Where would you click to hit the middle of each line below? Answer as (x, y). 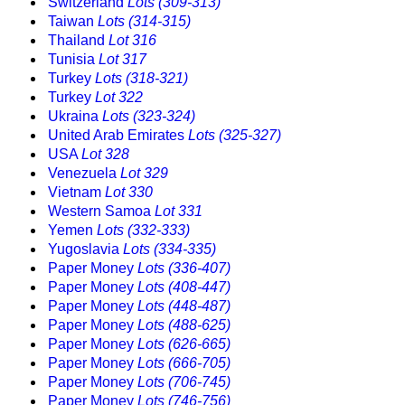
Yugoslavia (85, 250)
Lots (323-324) (149, 117)
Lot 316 (132, 41)
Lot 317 (122, 60)
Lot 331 (179, 212)
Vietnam (76, 193)
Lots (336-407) (184, 268)
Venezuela (84, 174)
